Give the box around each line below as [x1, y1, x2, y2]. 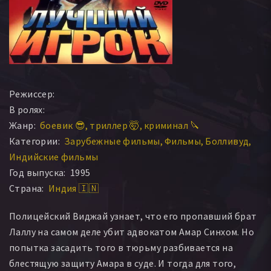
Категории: [9, 134, 60, 147]
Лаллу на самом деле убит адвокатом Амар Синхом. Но [9, 225, 254, 238]
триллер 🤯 [90, 119, 140, 131]
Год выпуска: [9, 166, 66, 178]
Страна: [9, 181, 44, 194]
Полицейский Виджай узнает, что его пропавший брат [9, 209, 257, 222]
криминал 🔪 [143, 119, 200, 131]
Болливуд [205, 134, 249, 147]
